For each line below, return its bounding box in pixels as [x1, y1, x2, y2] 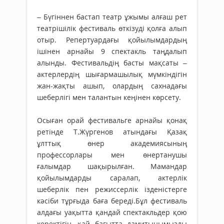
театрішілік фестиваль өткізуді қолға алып [37, 23, 187, 33]
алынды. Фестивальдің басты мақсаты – [37, 57, 187, 67]
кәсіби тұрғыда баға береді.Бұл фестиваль [37, 195, 187, 205]
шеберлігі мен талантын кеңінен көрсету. [37, 92, 181, 102]
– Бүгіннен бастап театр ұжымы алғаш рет [37, 11, 187, 21]
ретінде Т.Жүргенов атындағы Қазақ [37, 126, 187, 136]
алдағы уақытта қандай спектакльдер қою [37, 207, 187, 217]
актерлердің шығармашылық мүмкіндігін [37, 69, 187, 79]
